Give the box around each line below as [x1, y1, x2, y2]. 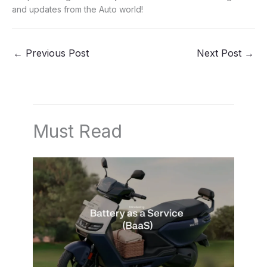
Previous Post [23, 47, 89, 60]
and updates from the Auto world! [12, 4, 143, 15]
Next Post [197, 47, 244, 60]
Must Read [33, 120, 122, 142]
